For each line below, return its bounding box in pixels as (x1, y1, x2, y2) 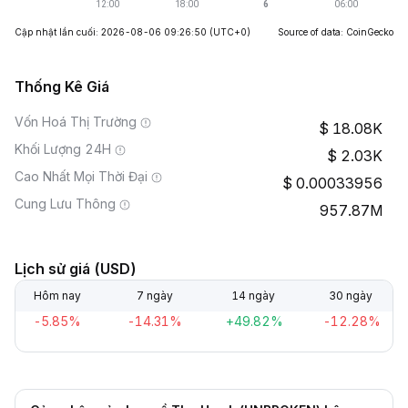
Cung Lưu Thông (15, 196, 116, 211)
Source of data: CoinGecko (278, 26, 393, 37)
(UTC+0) (209, 26, 250, 37)
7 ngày (137, 289, 174, 302)
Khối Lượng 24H (15, 141, 111, 157)
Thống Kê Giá (15, 77, 109, 96)
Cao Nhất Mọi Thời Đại (15, 168, 148, 184)
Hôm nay (34, 289, 81, 302)
